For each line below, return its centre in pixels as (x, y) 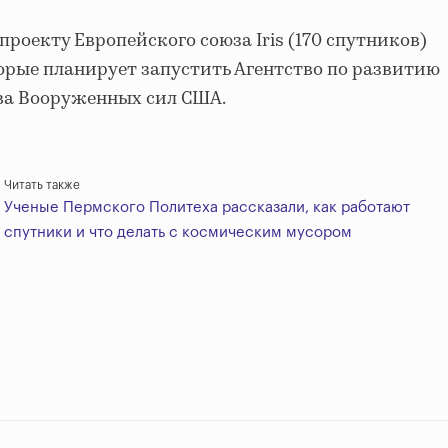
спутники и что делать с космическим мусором (178, 232)
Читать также (42, 184)
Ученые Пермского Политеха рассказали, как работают (207, 207)
